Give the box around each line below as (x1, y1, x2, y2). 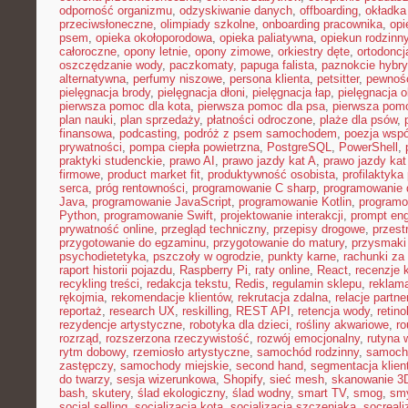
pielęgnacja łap (252, 86, 331, 99)
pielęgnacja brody (59, 86, 150, 99)
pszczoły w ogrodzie (153, 250, 260, 263)
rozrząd (59, 331, 98, 345)
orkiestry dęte (278, 45, 350, 58)
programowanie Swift (104, 209, 213, 222)
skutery (92, 386, 130, 400)
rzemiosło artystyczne (133, 345, 250, 359)
